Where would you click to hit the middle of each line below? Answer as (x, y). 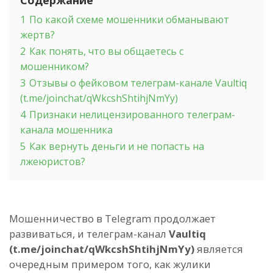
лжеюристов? (53, 161)
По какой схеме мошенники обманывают (129, 19)
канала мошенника (66, 129)
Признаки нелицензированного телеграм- (132, 114)
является (219, 249)
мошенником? (55, 66)
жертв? (37, 34)
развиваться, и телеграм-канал (89, 233)
